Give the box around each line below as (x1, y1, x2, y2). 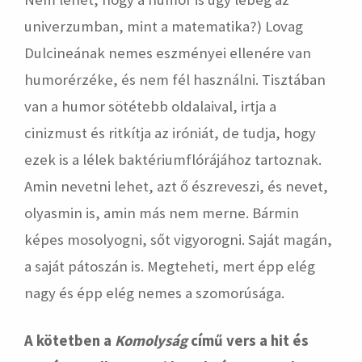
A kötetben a (24, 331, 115, 350)
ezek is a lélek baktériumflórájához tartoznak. (24, 150, 322, 169)
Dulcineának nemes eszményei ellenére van (24, 44, 311, 62)
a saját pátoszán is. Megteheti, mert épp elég (24, 257, 315, 276)
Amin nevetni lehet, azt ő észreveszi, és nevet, (24, 177, 328, 196)
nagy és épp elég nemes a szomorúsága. (24, 284, 284, 302)
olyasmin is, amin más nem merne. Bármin (24, 204, 299, 222)
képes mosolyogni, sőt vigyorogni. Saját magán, (24, 230, 332, 249)
